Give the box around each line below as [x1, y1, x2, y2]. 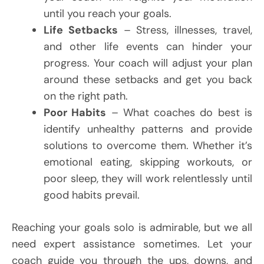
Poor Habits [44, 105, 107, 120]
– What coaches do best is [106, 105, 253, 120]
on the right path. [44, 88, 128, 103]
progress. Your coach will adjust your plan [44, 55, 252, 70]
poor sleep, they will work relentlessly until [44, 171, 252, 186]
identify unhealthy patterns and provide [44, 121, 252, 136]
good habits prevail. [44, 187, 140, 202]
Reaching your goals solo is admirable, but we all [12, 220, 252, 235]
